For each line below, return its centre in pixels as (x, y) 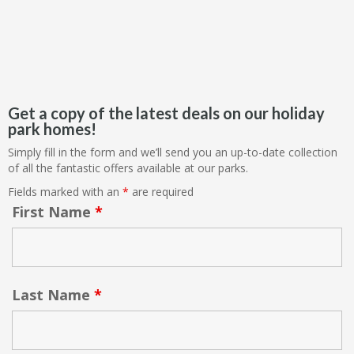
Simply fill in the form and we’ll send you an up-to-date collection (173, 152)
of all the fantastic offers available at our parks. (128, 168)
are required (161, 192)
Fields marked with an (65, 192)
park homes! (52, 129)
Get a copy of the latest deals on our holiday (166, 113)
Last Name (53, 295)
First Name (53, 212)
